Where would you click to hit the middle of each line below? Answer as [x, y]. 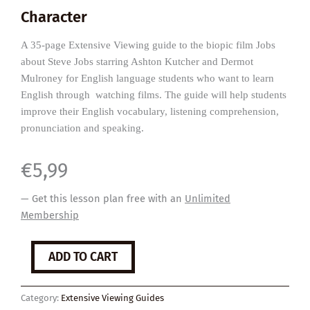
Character [54, 18]
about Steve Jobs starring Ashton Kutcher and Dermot [137, 62]
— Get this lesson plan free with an [103, 198]
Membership [50, 215]
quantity [38, 261]
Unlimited [208, 198]
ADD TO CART [83, 257]
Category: [41, 298]
